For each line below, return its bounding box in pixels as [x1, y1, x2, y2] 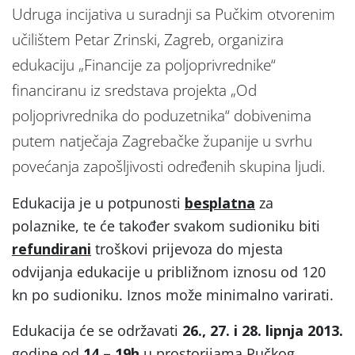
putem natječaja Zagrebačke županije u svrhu [12, 130, 312, 151]
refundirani [12, 239, 91, 258]
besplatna [185, 193, 255, 212]
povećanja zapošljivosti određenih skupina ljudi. [12, 155, 326, 177]
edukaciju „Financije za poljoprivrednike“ [12, 54, 276, 75]
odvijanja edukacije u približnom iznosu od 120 [12, 261, 326, 281]
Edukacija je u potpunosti [12, 193, 185, 212]
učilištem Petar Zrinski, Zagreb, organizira [12, 29, 284, 50]
